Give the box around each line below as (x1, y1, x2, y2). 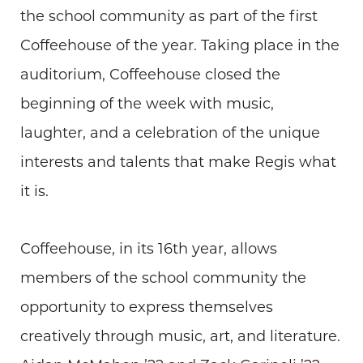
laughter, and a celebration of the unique (20, 123, 320, 142)
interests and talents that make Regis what (20, 152, 336, 171)
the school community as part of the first (20, 6, 318, 25)
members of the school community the (20, 268, 306, 287)
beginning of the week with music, (20, 94, 274, 113)
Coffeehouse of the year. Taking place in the (20, 36, 340, 54)
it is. (20, 181, 49, 200)
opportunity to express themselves (20, 297, 273, 316)
